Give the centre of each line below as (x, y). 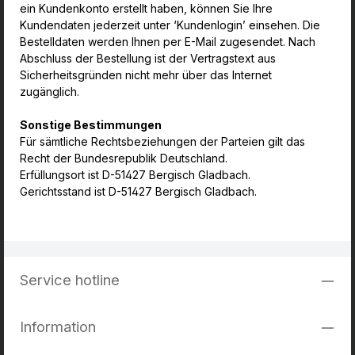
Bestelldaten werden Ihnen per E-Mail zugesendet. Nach (168, 42)
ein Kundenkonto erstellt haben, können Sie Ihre (146, 8)
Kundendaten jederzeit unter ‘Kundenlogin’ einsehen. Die (170, 25)
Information (58, 326)
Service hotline (70, 280)
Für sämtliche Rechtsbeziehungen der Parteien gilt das (162, 141)
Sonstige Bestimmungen (91, 125)
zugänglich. (51, 92)
